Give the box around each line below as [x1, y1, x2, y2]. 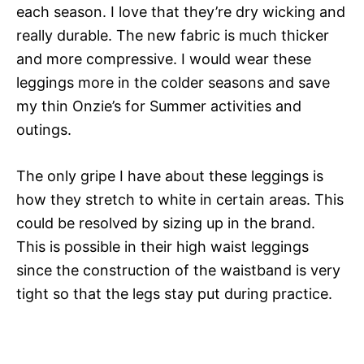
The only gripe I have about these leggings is [16, 167, 323, 184]
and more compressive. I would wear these [16, 50, 311, 67]
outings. [16, 120, 71, 138]
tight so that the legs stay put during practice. [16, 284, 332, 302]
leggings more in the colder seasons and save [16, 73, 330, 91]
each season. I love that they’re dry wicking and [16, 2, 345, 20]
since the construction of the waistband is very [16, 261, 340, 279]
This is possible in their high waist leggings [16, 237, 309, 255]
